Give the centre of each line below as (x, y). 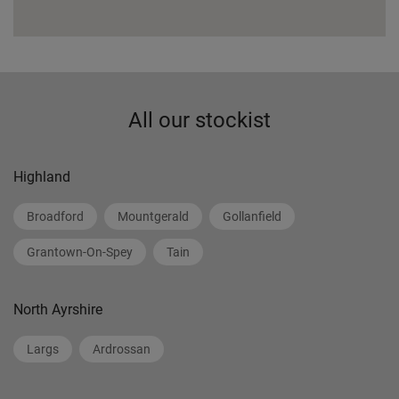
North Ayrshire (58, 309)
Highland (42, 177)
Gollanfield (252, 216)
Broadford (55, 216)
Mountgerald (153, 216)
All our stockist (199, 120)
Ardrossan (122, 349)
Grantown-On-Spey (80, 252)
